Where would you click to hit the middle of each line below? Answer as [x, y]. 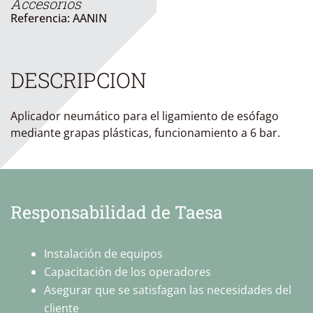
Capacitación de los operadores [128, 272]
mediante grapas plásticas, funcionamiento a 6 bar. [145, 133]
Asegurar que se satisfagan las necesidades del [168, 290]
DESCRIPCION [79, 80]
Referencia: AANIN [59, 18]
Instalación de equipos [103, 254]
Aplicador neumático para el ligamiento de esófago [145, 116]
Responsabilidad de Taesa [117, 212]
